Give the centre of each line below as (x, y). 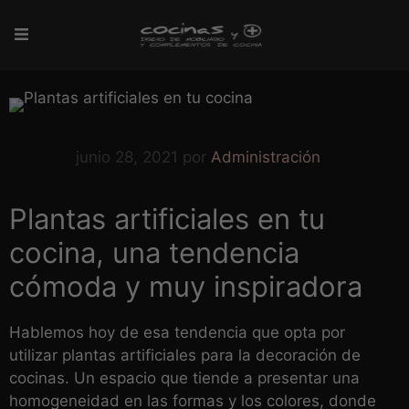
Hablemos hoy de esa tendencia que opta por (177, 332)
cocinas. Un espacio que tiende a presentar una (184, 378)
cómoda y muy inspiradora (186, 286)
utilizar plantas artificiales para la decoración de (185, 355)
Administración (265, 157)
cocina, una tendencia (154, 252)
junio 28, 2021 (126, 157)
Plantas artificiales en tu (167, 218)
